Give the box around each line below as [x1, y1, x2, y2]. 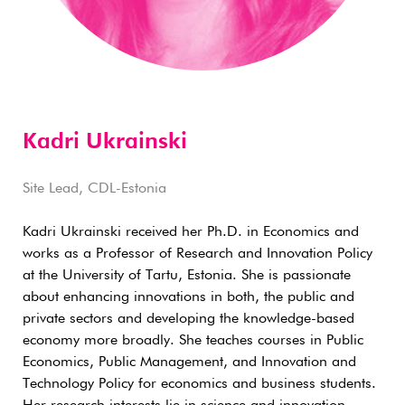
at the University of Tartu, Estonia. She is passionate [23, 268, 351, 283]
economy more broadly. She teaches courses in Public [23, 334, 363, 348]
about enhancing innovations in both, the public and [23, 290, 354, 305]
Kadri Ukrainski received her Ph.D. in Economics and [23, 225, 359, 240]
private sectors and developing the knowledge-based [23, 312, 354, 326]
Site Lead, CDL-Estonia [23, 182, 166, 196]
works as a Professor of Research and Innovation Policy [23, 247, 372, 261]
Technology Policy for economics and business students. [23, 377, 376, 391]
